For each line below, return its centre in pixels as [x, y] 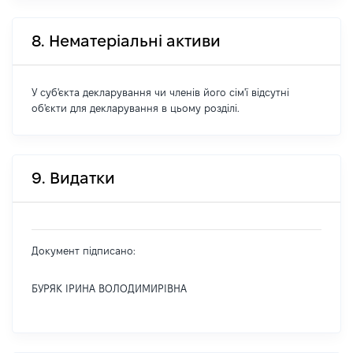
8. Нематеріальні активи [126, 41]
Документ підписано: [84, 251]
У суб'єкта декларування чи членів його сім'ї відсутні [160, 92]
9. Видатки [73, 178]
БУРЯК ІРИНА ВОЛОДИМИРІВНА [109, 288]
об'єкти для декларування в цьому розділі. [136, 108]
